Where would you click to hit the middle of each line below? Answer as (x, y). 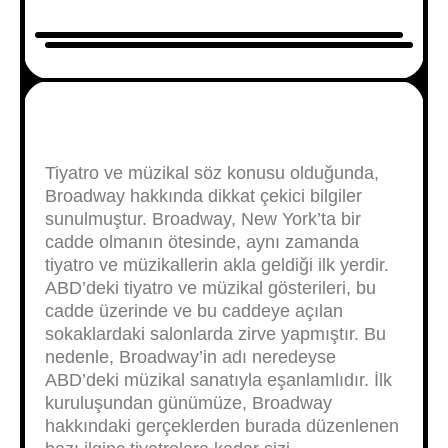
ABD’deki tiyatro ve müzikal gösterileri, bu (210, 288)
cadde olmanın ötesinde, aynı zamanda (202, 242)
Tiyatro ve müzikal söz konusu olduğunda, (212, 173)
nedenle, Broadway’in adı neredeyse (190, 357)
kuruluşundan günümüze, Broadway (188, 403)
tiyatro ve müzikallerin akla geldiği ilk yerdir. (217, 265)
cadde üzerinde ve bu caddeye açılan (194, 311)
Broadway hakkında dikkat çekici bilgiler (203, 196)
